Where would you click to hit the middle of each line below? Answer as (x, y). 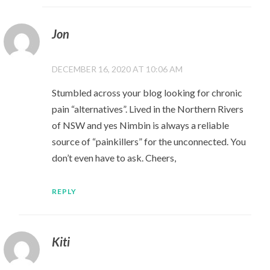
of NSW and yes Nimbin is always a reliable (140, 125)
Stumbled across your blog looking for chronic (147, 92)
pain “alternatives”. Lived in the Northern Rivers (147, 108)
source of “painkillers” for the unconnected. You (149, 141)
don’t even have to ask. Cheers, (114, 157)
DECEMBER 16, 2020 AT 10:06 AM (117, 69)
